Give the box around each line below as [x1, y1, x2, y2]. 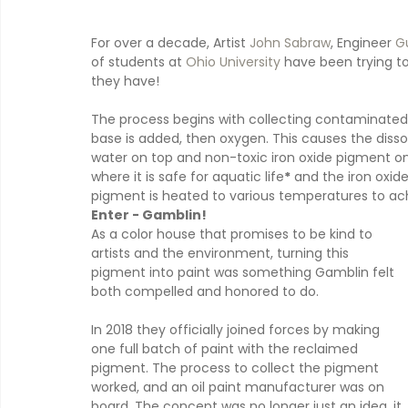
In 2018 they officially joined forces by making [91, 320, 383, 339]
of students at [91, 52, 186, 71]
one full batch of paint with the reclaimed [91, 339, 362, 358]
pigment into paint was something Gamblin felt [91, 262, 398, 281]
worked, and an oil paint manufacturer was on [91, 377, 388, 396]
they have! [91, 71, 159, 90]
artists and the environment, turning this [91, 243, 352, 262]
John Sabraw [250, 33, 331, 52]
